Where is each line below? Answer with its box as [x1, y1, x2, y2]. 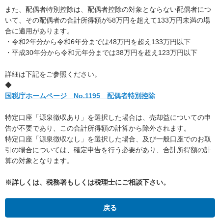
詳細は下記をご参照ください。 [5, 70, 101, 78]
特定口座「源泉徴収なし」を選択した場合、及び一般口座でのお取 [5, 135, 211, 143]
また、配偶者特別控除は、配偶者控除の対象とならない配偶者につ [5, 5, 211, 13]
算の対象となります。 [5, 157, 74, 165]
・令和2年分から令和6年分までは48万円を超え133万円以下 [5, 38, 191, 46]
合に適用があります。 [5, 27, 74, 35]
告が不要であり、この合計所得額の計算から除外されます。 [5, 124, 191, 132]
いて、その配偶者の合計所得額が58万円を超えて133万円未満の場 [5, 16, 210, 24]
